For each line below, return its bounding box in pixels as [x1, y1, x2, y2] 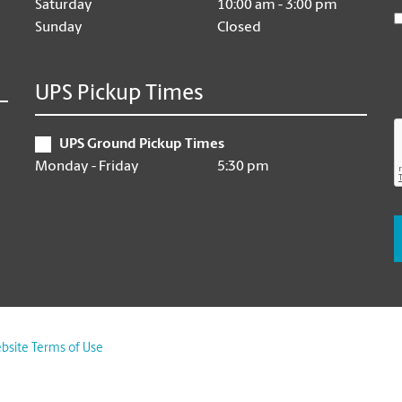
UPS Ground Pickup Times [59, 137, 224, 152]
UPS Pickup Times [35, 83, 204, 105]
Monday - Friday [35, 160, 139, 174]
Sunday [35, 21, 83, 35]
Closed [217, 21, 261, 35]
